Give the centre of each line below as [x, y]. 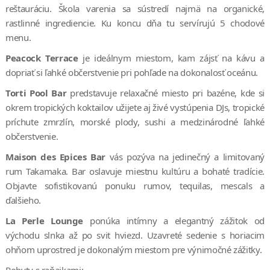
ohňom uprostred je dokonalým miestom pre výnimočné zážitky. [133, 250]
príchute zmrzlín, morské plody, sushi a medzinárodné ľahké [135, 122]
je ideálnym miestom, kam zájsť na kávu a [171, 58]
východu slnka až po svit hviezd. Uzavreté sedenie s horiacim [135, 235]
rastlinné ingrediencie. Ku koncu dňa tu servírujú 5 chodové [135, 23]
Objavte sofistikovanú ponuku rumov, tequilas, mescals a [135, 186]
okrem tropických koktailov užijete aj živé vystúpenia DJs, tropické [135, 108]
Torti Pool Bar [36, 93]
